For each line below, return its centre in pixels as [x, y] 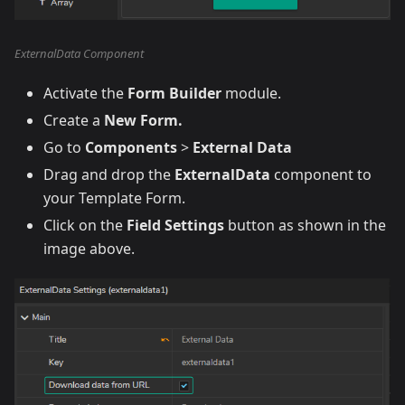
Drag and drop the [109, 174]
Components [131, 147]
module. [251, 93]
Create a [74, 120]
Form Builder [174, 93]
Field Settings [175, 225]
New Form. [143, 120]
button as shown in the [305, 225]
